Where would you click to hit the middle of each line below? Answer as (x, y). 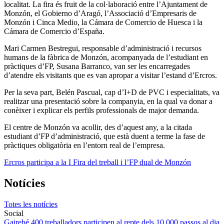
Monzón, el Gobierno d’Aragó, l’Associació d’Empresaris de (100, 13)
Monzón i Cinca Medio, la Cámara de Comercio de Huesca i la (103, 22)
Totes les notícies (31, 204)
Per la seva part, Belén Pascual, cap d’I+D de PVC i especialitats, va (112, 92)
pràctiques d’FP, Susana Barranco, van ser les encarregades (97, 66)
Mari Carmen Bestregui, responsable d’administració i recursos (103, 48)
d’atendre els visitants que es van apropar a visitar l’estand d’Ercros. (110, 75)
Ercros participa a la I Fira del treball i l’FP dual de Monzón (97, 162)
